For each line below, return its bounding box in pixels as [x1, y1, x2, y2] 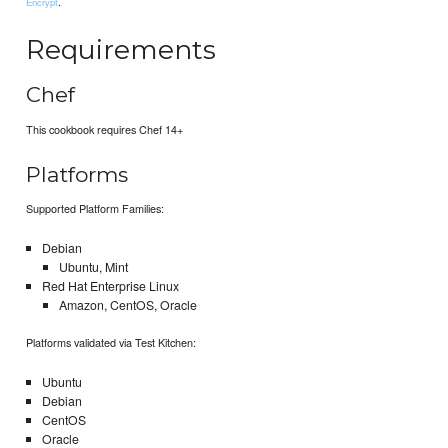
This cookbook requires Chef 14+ [26, 120, 184, 137]
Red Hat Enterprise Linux [41, 277, 179, 296]
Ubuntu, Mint [59, 258, 129, 277]
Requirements [26, 32, 217, 66]
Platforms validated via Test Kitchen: [26, 333, 197, 350]
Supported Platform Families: [26, 200, 165, 217]
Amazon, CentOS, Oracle [59, 296, 198, 315]
